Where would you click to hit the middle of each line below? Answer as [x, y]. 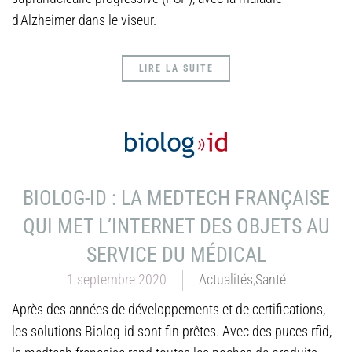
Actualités [225, 279]
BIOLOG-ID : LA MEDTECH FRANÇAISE [176, 198]
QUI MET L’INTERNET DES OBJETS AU [176, 226]
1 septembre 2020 [116, 279]
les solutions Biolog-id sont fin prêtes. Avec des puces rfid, [172, 331]
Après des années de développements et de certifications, [169, 309]
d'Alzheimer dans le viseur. [84, 20]
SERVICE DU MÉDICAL [176, 255]
